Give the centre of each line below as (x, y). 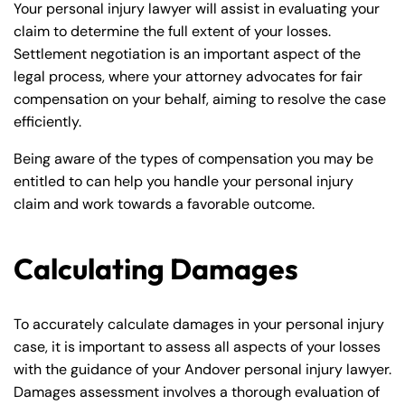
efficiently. (47, 122)
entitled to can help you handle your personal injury (184, 182)
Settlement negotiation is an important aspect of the (187, 54)
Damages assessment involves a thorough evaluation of (197, 392)
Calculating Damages (156, 269)
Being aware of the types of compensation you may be (193, 159)
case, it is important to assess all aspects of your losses (197, 347)
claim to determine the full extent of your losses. (172, 32)
